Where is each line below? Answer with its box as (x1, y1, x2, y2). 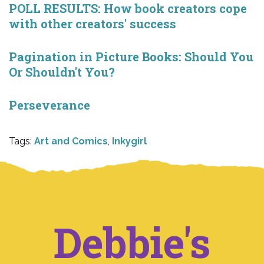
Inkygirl (112, 135, 147, 147)
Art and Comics (34, 135, 108, 147)
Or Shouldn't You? (9, 64, 115, 80)
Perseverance (9, 97, 90, 113)
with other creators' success (9, 15, 176, 31)
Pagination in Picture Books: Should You (9, 48, 253, 64)
